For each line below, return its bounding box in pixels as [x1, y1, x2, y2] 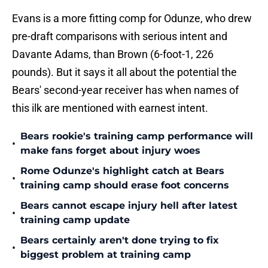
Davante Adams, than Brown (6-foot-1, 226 [12, 48, 214, 61]
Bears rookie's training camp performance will [20, 130, 253, 142]
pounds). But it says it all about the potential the [12, 66, 237, 79]
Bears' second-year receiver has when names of [12, 84, 239, 97]
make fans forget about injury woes [20, 145, 200, 157]
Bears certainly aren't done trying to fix [20, 234, 219, 246]
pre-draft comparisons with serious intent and [12, 30, 227, 43]
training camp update [20, 214, 130, 226]
